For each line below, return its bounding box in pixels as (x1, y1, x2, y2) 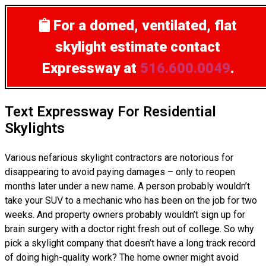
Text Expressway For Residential (5, 103, 216, 120)
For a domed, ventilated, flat (53, 17, 237, 34)
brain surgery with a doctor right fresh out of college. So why (5, 223, 254, 235)
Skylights (5, 120, 65, 137)
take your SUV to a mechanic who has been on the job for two (5, 195, 257, 206)
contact (167, 39, 220, 55)
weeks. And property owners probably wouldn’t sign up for (5, 209, 245, 220)
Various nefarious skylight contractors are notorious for (5, 152, 233, 163)
